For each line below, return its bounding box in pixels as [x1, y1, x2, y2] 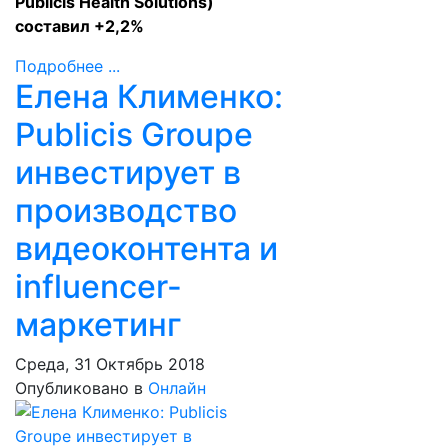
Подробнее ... [15, 56, 120, 76]
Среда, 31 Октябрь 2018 [15, 354, 205, 374]
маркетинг [15, 305, 182, 344]
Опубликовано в [15, 378, 143, 398]
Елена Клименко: [15, 77, 283, 116]
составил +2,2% [15, 16, 144, 36]
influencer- [15, 267, 182, 306]
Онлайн [148, 378, 206, 398]
